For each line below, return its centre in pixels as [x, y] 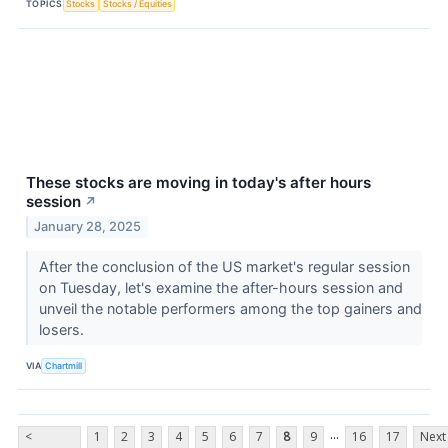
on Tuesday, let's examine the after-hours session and [220, 288]
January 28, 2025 [88, 227]
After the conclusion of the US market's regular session [224, 267]
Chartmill [64, 365]
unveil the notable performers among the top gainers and [230, 309]
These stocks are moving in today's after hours [198, 182]
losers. [63, 330]
